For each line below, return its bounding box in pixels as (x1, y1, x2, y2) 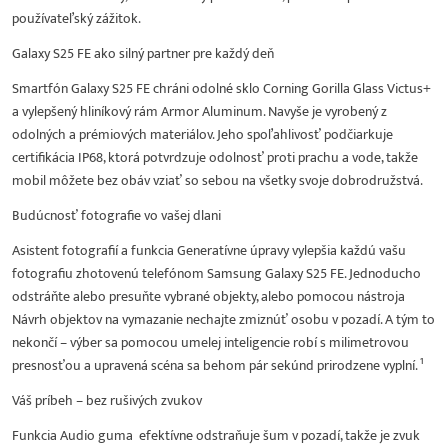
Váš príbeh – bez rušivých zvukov (12, 388, 202, 412)
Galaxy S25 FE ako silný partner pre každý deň (12, 41, 274, 65)
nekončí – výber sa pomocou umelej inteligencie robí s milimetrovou (12, 330, 409, 354)
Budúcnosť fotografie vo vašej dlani (12, 203, 221, 227)
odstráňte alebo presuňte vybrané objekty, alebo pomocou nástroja (12, 284, 405, 308)
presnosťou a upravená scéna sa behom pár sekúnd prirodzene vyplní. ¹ (12, 353, 424, 377)
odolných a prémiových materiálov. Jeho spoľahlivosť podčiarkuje (12, 122, 393, 146)
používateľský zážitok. (12, 6, 141, 30)
